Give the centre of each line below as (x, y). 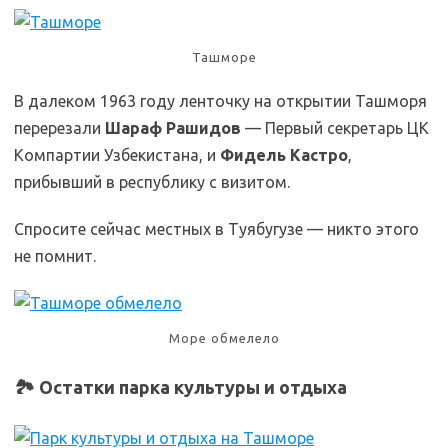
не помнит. (55, 256)
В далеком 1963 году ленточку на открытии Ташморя (220, 101)
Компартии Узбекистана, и (117, 155)
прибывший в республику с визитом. (152, 182)
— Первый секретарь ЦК (335, 128)
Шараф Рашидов (173, 128)
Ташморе (224, 57)
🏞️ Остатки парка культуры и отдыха (180, 387)
